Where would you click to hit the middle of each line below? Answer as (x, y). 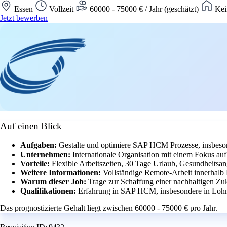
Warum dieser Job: (54, 182)
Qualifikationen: (49, 191)
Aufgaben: (40, 145)
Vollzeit (61, 9)
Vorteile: (36, 164)
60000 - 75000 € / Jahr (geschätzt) (144, 9)
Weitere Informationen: (62, 173)
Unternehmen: (46, 155)
